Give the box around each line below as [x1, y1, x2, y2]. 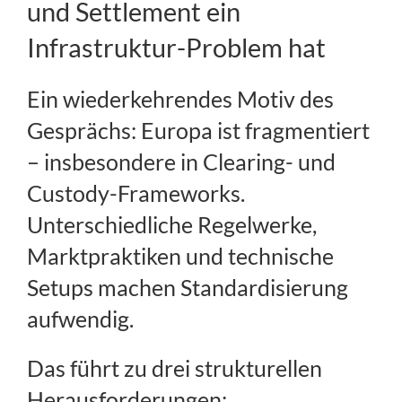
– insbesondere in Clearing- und [27, 148, 336, 176]
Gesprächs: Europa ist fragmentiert [27, 117, 370, 144]
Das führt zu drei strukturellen [27, 354, 322, 382]
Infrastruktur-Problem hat [27, 31, 326, 64]
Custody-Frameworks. [27, 179, 245, 207]
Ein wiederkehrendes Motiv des [27, 85, 334, 113]
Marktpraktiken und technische [27, 242, 334, 270]
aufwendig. [27, 305, 134, 333]
